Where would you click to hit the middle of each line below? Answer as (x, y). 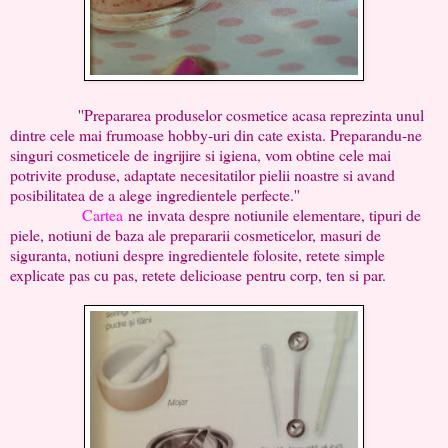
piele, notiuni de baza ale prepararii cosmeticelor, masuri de (195, 234)
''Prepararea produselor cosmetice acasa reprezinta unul (217, 114)
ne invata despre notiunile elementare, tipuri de (272, 214)
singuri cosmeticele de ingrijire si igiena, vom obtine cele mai (200, 154)
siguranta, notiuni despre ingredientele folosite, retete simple (197, 254)
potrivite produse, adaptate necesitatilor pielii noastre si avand (202, 174)
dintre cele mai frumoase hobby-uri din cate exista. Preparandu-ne (216, 134)
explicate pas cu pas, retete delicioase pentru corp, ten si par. (198, 274)
